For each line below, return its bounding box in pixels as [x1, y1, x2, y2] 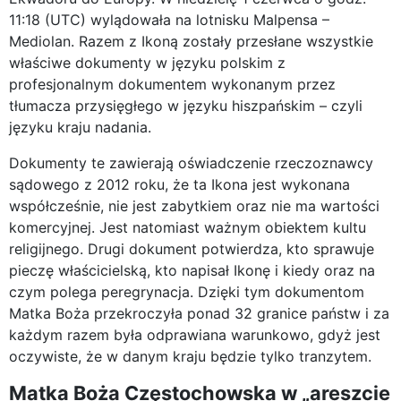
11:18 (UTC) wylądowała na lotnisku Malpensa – [9, 10, 329, 29]
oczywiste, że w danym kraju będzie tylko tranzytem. [9, 346, 371, 365]
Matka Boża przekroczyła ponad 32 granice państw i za [9, 303, 389, 322]
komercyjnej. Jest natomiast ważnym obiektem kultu [9, 218, 366, 236]
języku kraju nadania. [9, 117, 151, 136]
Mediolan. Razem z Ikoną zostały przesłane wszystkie [9, 31, 373, 50]
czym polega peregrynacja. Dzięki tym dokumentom [9, 282, 364, 301]
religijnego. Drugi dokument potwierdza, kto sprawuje [9, 239, 374, 258]
